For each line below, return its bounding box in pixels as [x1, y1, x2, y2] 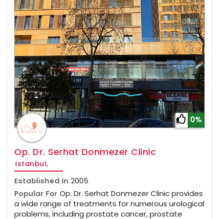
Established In [14, 175, 68, 186]
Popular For [14, 188, 57, 199]
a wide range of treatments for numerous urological [14, 198, 204, 209]
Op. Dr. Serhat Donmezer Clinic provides [60, 188, 203, 199]
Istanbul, [15, 159, 48, 169]
